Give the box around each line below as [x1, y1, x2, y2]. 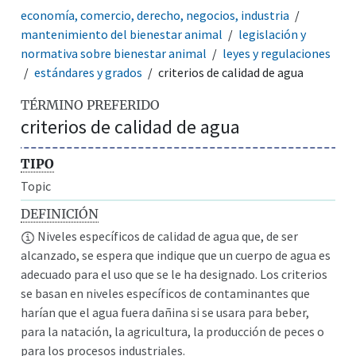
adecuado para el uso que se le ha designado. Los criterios [21, 265, 328, 282]
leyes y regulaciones [222, 44, 331, 61]
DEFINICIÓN [21, 205, 99, 222]
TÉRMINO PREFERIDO [21, 96, 161, 113]
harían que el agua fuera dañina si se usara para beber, [21, 304, 310, 320]
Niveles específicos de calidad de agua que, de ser [35, 227, 299, 244]
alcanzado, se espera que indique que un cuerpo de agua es [21, 246, 331, 263]
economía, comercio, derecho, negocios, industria [21, 6, 290, 23]
